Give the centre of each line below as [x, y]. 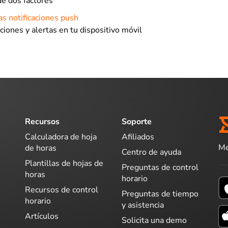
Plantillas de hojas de [64, 163]
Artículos [42, 216]
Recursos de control [62, 190]
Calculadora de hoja [61, 137]
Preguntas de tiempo [160, 194]
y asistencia [143, 205]
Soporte [137, 122]
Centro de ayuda [151, 152]
